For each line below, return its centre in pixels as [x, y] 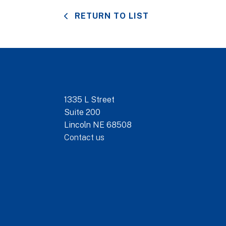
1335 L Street [89, 99]
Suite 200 [82, 112]
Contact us [84, 137]
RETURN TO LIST [110, 16]
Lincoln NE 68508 [98, 125]
